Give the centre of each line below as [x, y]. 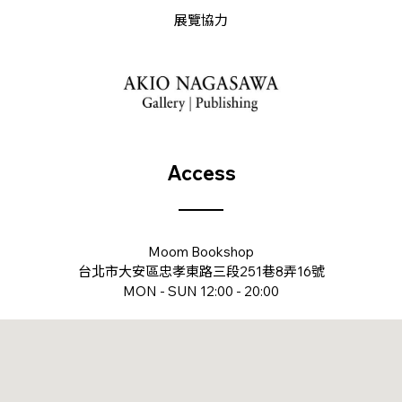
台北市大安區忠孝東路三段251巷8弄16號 [201, 271]
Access [201, 173]
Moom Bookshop [201, 251]
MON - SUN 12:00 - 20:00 [201, 291]
